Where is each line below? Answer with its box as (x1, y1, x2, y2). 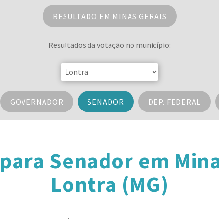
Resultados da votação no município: (48, 40, 171, 50)
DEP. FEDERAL (148, 97, 201, 107)
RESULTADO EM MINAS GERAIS (52, 11, 167, 21)
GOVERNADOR (10, 97, 64, 107)
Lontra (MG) (50, 171, 169, 197)
